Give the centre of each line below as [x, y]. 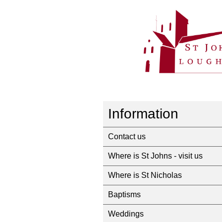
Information [143, 114]
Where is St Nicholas [145, 175]
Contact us [127, 137]
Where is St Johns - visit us [155, 156]
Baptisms [124, 194]
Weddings [126, 214]
